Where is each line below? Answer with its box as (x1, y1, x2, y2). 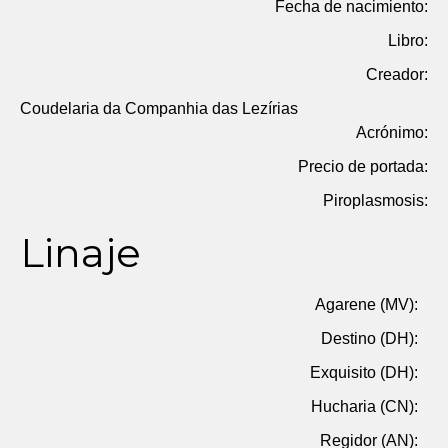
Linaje (20, 228, 141, 277)
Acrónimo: (356, 124, 428, 141)
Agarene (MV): (315, 296, 418, 313)
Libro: (388, 32, 428, 49)
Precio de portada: (298, 158, 428, 175)
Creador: (366, 66, 428, 83)
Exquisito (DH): (310, 364, 418, 381)
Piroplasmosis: (323, 192, 428, 209)
